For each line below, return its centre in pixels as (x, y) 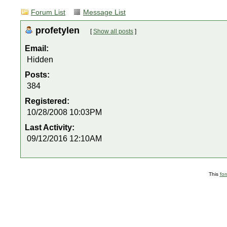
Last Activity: (51, 127)
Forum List (48, 12)
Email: (37, 48)
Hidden (40, 60)
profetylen (59, 30)
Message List (104, 12)
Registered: (48, 101)
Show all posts (113, 31)
